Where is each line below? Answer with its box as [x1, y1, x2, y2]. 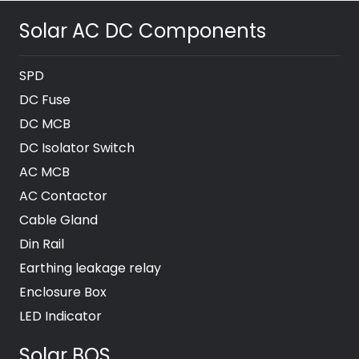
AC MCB [19, 163, 70, 182]
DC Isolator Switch [19, 139, 135, 158]
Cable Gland [19, 211, 98, 230]
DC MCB [19, 115, 71, 134]
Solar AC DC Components [19, 17, 266, 44]
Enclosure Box [19, 283, 107, 302]
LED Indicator [19, 307, 102, 326]
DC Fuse [19, 91, 71, 110]
